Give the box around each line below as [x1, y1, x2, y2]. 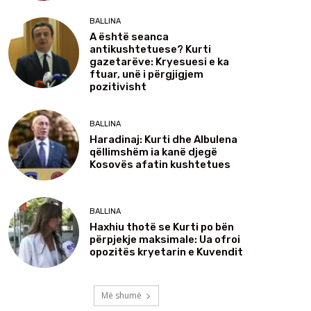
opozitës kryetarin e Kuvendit [90, 245, 243, 258]
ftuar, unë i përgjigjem [90, 68, 203, 81]
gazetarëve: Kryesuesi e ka [90, 56, 229, 69]
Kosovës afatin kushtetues [90, 158, 230, 171]
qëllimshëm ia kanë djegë [90, 145, 217, 158]
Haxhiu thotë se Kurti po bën [90, 220, 234, 233]
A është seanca [90, 31, 169, 44]
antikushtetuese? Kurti [90, 43, 211, 56]
